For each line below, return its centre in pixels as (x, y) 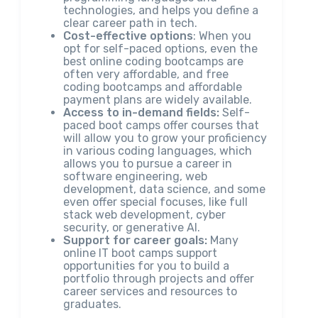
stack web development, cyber (144, 215)
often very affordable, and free (146, 74)
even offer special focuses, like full (155, 202)
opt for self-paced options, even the (160, 49)
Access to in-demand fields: (141, 113)
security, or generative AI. (131, 227)
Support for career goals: (135, 240)
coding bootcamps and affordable (152, 87)
